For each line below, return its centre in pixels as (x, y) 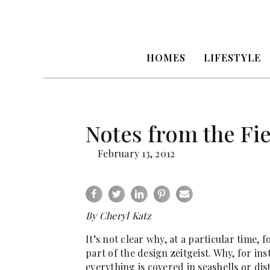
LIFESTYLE (233, 58)
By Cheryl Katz (119, 215)
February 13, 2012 (137, 153)
